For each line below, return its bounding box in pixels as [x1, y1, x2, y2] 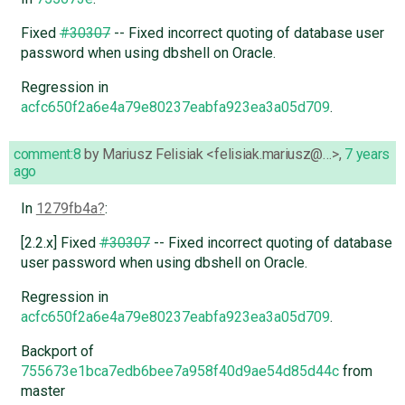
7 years [344, 145, 391, 163]
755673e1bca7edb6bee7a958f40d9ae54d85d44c [20, 362, 339, 380]
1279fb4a [35, 199, 98, 217]
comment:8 [14, 145, 81, 163]
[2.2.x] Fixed [20, 233, 99, 251]
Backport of [20, 342, 94, 360]
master [20, 381, 65, 400]
